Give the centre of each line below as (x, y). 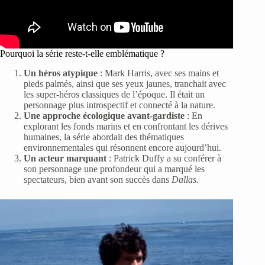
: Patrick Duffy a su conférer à (164, 158)
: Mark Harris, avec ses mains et (158, 73)
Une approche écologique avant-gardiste (104, 115)
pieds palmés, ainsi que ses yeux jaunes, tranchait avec (125, 83)
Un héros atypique (61, 73)
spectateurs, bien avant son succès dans (98, 179)
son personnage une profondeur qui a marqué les (114, 169)
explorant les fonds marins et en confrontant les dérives (126, 126)
